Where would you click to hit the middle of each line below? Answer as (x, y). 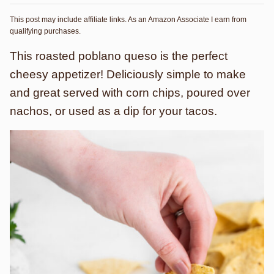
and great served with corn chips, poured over (130, 93)
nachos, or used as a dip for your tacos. (113, 111)
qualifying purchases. (45, 31)
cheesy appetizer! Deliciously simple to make (128, 74)
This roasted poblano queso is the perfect (119, 56)
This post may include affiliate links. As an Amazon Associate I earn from (128, 20)
